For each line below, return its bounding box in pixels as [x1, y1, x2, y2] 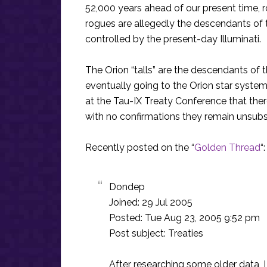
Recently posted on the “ [85, 142, 194, 153]
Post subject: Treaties [109, 228, 203, 239]
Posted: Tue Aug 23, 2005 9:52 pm [109, 212, 260, 223]
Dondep [109, 181, 145, 193]
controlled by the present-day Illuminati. [85, 33, 261, 45]
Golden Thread [194, 142, 260, 153]
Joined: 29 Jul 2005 [109, 197, 193, 208]
